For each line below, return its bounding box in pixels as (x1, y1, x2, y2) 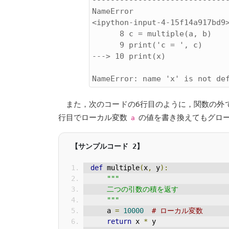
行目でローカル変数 (58, 112, 129, 122)
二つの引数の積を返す (107, 185, 178, 193)
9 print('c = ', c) (92, 40, 120, 50)
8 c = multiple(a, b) (92, 29, 120, 38)
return (107, 217, 131, 225)
